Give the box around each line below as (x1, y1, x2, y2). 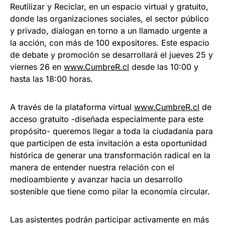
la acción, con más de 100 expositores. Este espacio (10, 38, 209, 48)
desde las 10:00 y (129, 62, 198, 72)
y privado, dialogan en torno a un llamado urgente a (10, 26, 207, 36)
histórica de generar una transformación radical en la (10, 150, 210, 161)
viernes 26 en (10, 62, 64, 72)
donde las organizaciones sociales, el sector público (10, 14, 209, 24)
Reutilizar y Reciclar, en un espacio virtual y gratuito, (10, 2, 208, 12)
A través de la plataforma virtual (10, 102, 134, 113)
